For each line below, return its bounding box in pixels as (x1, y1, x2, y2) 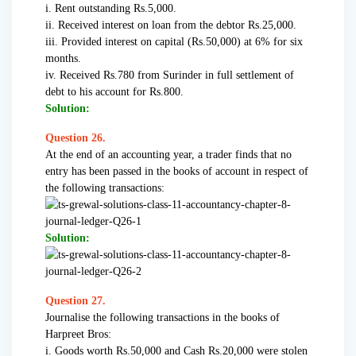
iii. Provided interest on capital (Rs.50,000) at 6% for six (45, 36, 303, 48)
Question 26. (45, 132, 106, 145)
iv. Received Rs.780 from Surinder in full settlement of (45, 69, 294, 82)
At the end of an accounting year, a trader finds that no (45, 149, 292, 161)
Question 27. (45, 295, 106, 308)
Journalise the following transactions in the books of (45, 311, 280, 324)
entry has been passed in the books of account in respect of (45, 165, 308, 178)
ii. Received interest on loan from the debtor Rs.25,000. (45, 19, 296, 32)
